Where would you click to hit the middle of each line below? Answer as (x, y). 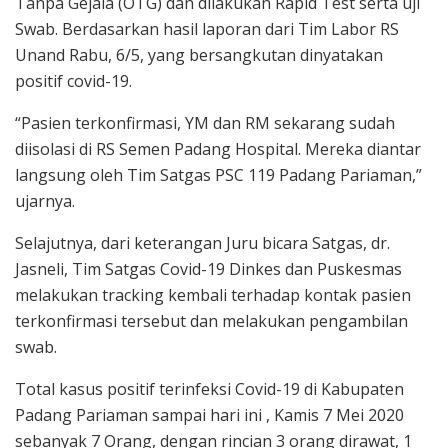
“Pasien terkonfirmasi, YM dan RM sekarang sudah (205, 122)
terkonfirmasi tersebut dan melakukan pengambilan (211, 320)
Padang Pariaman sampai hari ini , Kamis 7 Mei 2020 (209, 414)
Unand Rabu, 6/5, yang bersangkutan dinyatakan (199, 54)
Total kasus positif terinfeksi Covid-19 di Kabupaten (209, 388)
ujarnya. (45, 200)
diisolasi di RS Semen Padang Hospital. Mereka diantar (218, 148)
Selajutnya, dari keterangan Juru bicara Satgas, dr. (202, 242)
